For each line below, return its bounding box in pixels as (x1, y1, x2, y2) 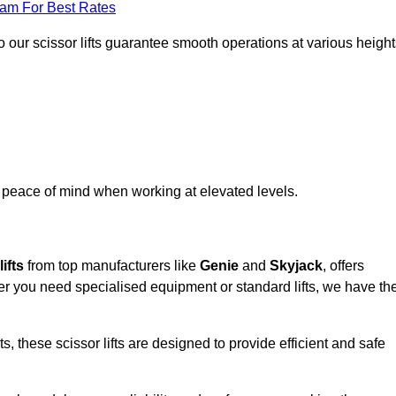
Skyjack (270, 258, 323, 274)
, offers (323, 258, 364, 274)
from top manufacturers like (24, 258, 200, 274)
